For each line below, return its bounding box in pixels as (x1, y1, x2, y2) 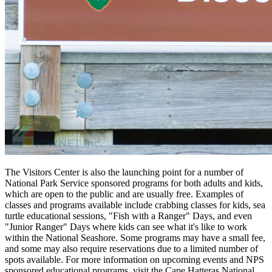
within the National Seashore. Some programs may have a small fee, (5, 232, 265, 243)
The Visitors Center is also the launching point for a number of (5, 166, 243, 177)
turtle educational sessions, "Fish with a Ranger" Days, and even (5, 210, 252, 221)
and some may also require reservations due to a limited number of (5, 243, 258, 254)
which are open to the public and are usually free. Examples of (5, 188, 243, 199)
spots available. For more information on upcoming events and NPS (5, 254, 264, 265)
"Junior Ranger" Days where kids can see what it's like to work (5, 221, 247, 232)
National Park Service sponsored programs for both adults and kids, (5, 177, 263, 188)
